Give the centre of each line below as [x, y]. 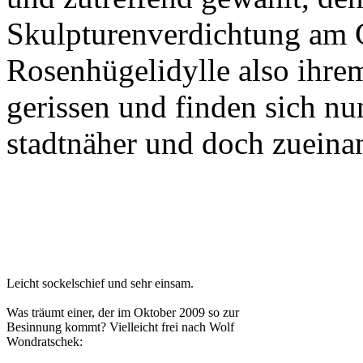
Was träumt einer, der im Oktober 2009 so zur [123, 312]
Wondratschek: [45, 341]
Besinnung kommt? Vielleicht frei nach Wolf [120, 327]
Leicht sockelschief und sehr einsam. [100, 283]
